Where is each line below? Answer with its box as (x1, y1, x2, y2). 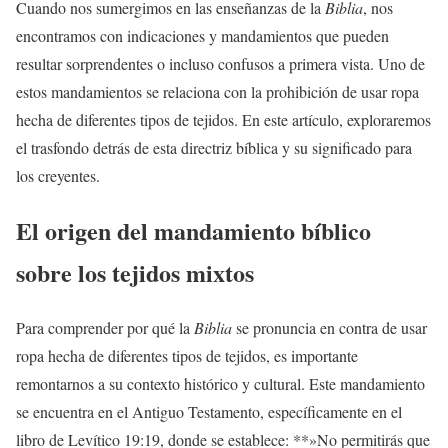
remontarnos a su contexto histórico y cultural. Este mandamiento (16, 372, 425, 394)
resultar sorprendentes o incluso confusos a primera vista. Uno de (16, 52, 425, 74)
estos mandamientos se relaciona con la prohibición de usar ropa (16, 80, 419, 102)
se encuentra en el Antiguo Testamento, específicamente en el (16, 400, 402, 422)
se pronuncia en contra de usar (232, 316, 427, 338)
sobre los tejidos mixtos (16, 254, 254, 290)
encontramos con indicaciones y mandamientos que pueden (16, 24, 389, 46)
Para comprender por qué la (16, 316, 194, 338)
